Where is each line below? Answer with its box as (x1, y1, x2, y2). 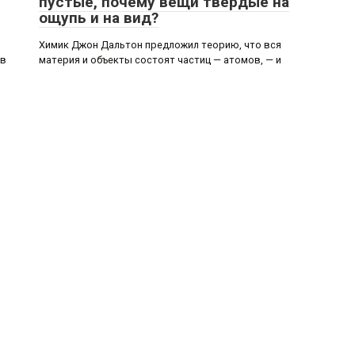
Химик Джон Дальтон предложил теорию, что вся (39, 39, 281, 51)
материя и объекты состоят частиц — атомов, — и (39, 54, 281, 66)
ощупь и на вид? (39, 9, 158, 27)
